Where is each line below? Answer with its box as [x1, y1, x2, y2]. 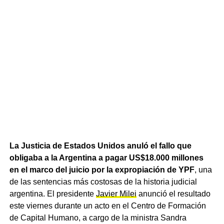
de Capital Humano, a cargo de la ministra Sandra [9, 213, 186, 222]
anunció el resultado [136, 189, 210, 198]
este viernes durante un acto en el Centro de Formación [9, 201, 206, 210]
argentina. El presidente [9, 189, 96, 198]
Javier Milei [95, 189, 136, 198]
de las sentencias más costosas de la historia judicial [9, 177, 197, 186]
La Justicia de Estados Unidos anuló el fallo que [9, 141, 191, 150]
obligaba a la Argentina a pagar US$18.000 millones [9, 153, 203, 162]
